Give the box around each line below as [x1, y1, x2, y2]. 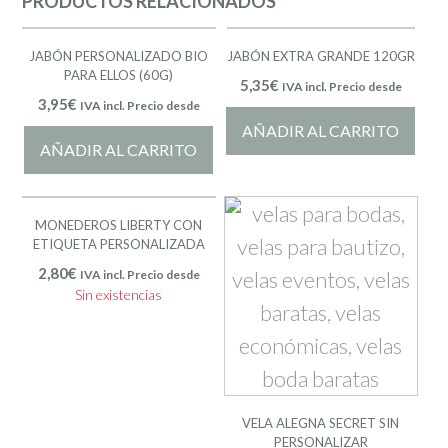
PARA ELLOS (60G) [64, 67, 174, 84]
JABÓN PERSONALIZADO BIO [29, 48, 209, 65]
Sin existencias [75, 286, 163, 304]
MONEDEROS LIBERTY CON [35, 217, 203, 234]
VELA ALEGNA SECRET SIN [242, 415, 400, 432]
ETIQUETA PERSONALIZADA [32, 236, 205, 253]
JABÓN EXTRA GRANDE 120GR [226, 48, 415, 65]
